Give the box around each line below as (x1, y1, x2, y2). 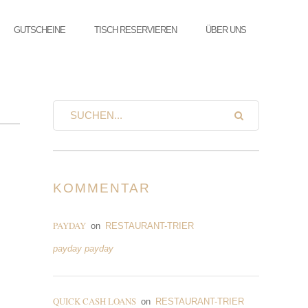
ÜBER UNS (206, 25, 246, 35)
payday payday (53, 243, 113, 254)
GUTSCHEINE (14, 25, 65, 35)
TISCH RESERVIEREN (94, 25, 177, 35)
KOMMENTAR (53, 181, 151, 195)
